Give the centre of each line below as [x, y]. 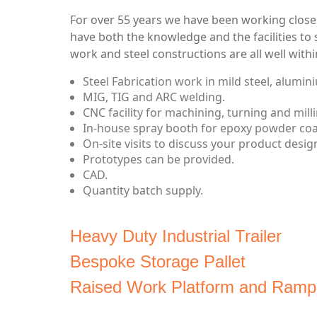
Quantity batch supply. [143, 190]
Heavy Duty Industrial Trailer [176, 236]
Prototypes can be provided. [158, 159]
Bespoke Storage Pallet [158, 261]
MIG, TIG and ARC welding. [154, 97]
